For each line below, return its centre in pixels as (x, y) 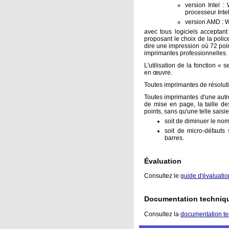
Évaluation (163, 161)
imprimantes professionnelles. (186, 53)
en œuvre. (158, 73)
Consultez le (162, 176)
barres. (174, 138)
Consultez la (162, 214)
